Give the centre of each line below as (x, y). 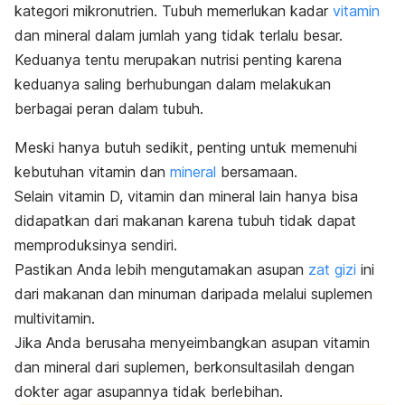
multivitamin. (55, 318)
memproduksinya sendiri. (98, 245)
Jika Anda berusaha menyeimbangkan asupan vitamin (192, 342)
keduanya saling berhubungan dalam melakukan (173, 84)
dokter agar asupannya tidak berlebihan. (149, 391)
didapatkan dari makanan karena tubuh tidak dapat (185, 220)
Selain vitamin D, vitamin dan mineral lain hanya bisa (186, 196)
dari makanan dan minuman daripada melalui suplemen (193, 293)
